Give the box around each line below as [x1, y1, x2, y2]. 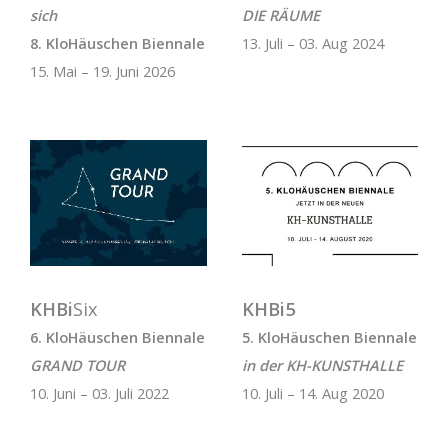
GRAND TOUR [30, 354, 125, 375]
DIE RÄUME [241, 5, 320, 26]
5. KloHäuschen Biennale [241, 326, 417, 347]
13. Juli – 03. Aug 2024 [241, 33, 384, 54]
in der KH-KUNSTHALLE [241, 354, 403, 375]
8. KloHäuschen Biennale [30, 33, 205, 54]
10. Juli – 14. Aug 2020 [241, 382, 384, 403]
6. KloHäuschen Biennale [30, 326, 205, 347]
